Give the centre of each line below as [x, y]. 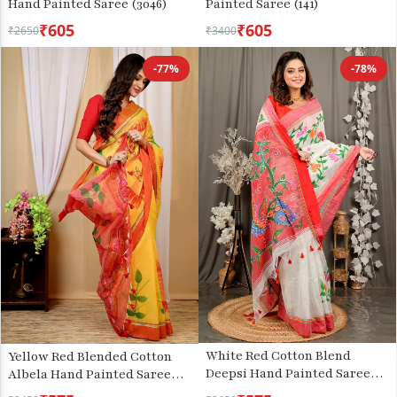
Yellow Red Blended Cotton [90, 356]
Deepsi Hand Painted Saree [288, 374]
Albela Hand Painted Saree [90, 374]
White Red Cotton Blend [278, 356]
